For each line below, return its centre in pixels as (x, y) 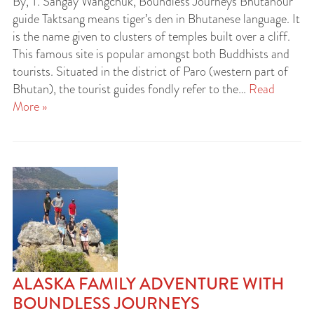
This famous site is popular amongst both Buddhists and (151, 54)
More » (30, 107)
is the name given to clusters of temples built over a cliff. (151, 36)
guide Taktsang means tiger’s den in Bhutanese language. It (156, 19)
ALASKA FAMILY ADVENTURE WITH (148, 284)
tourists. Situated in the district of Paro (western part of (150, 71)
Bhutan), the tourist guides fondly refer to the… (131, 89)
